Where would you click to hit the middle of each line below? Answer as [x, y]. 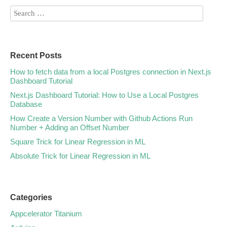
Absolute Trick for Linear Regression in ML [80, 156]
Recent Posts [36, 56]
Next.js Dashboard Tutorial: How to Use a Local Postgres [104, 95]
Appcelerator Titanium [46, 214]
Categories [31, 198]
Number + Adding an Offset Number [70, 128]
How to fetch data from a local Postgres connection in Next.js [111, 72]
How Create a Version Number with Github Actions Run [101, 119]
